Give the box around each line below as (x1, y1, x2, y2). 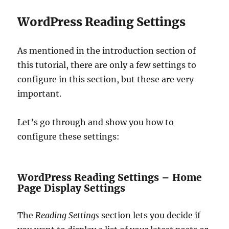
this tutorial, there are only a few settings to (17, 59, 197, 70)
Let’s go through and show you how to (17, 117, 174, 127)
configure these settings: (17, 131, 120, 142)
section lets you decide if (99, 210, 201, 220)
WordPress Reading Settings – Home (17, 171, 202, 184)
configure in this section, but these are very (17, 74, 194, 84)
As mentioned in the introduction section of (17, 45, 196, 56)
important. (17, 88, 62, 99)
